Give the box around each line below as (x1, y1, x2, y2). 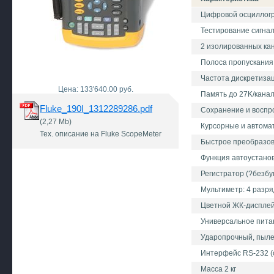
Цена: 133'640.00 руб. (57, 85, 133, 94)
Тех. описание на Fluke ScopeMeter (40, 130, 161, 138)
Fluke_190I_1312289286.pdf (40, 103, 152, 114)
